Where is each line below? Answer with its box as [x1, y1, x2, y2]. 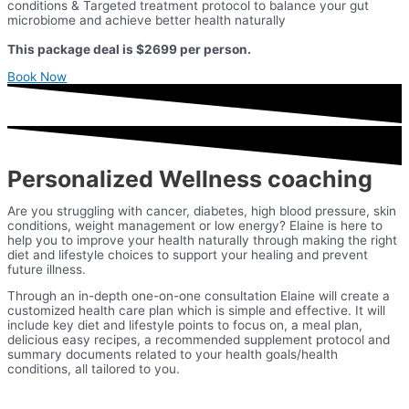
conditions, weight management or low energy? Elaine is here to [7, 217, 383, 233]
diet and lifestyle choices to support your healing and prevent [7, 246, 368, 262]
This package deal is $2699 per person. [7, 41, 251, 57]
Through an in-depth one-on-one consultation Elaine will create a [7, 288, 390, 304]
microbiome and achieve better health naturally [7, 12, 286, 27]
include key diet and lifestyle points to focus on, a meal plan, [7, 318, 362, 333]
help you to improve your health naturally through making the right [7, 232, 397, 247]
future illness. [7, 261, 86, 277]
